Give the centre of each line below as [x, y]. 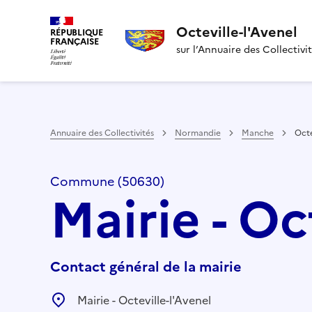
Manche [258, 133]
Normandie [198, 133]
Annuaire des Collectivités [102, 133]
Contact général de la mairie [146, 266]
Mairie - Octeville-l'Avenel [144, 300]
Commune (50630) [107, 181]
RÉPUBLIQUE [77, 32]
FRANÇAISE [75, 41]
